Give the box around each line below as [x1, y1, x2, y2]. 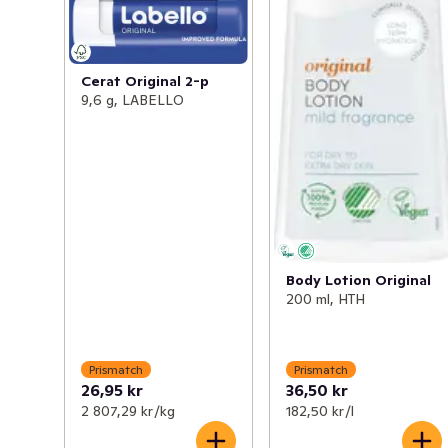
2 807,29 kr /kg [81, 402, 175, 421]
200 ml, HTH [286, 289, 366, 308]
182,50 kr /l [286, 402, 355, 421]
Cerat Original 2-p [81, 71, 209, 90]
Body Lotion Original [286, 270, 432, 289]
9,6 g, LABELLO [81, 90, 184, 109]
